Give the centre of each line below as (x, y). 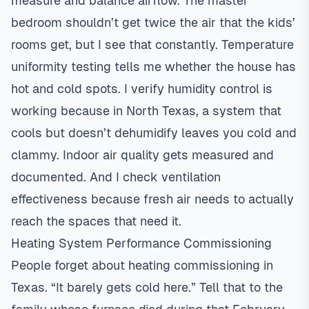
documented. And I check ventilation (116, 177)
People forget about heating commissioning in (142, 265)
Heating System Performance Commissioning (141, 243)
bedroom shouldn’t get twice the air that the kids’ (153, 22)
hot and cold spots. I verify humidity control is (142, 89)
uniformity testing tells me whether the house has (153, 67)
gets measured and (217, 155)
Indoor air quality (111, 155)
